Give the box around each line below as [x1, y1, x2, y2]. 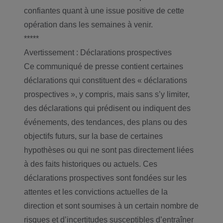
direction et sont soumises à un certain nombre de [24, 202, 199, 210]
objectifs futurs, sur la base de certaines [24, 132, 163, 140]
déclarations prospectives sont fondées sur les [24, 174, 187, 182]
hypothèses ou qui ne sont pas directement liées [24, 146, 194, 154]
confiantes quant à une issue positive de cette [24, 6, 184, 15]
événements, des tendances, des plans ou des [24, 118, 187, 126]
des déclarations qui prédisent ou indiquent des [24, 104, 191, 112]
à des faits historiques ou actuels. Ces [24, 160, 157, 168]
